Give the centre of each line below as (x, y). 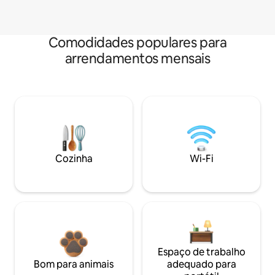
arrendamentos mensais (137, 59)
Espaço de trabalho (201, 252)
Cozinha (74, 159)
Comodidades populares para (137, 43)
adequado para (201, 265)
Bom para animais (74, 265)
